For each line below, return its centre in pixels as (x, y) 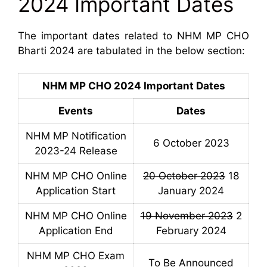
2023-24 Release (76, 151)
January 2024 (191, 191)
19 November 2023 (187, 216)
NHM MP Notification (76, 136)
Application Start (76, 191)
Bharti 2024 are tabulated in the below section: (131, 50)
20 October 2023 (184, 176)
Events (76, 111)
